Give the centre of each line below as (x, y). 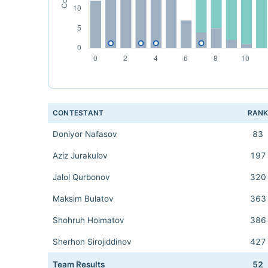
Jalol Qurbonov (81, 177)
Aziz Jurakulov (80, 156)
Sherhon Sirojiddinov (92, 242)
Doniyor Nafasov (85, 134)
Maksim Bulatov (83, 199)
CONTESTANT (78, 113)
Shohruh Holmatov (89, 220)
